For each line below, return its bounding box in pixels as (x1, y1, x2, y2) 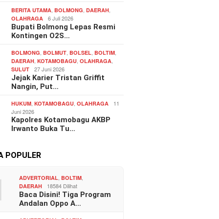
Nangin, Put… (11, 82, 59, 91)
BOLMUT (43, 49, 67, 57)
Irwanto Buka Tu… (11, 124, 76, 133)
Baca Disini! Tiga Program (19, 190, 111, 199)
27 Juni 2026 (34, 65, 65, 73)
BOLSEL (69, 49, 92, 57)
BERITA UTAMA (11, 6, 52, 14)
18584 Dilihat (47, 182, 78, 190)
